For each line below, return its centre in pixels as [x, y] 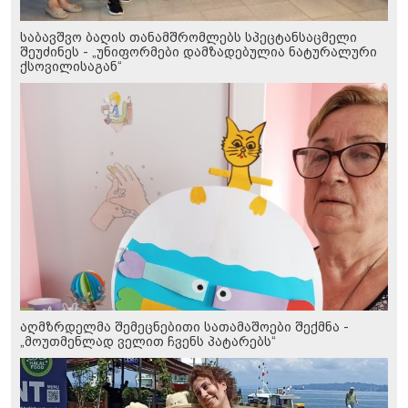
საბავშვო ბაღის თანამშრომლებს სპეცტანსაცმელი [189, 38]
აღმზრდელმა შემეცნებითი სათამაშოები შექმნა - [184, 327]
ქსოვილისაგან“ [71, 67]
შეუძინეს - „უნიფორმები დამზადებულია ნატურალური [199, 52]
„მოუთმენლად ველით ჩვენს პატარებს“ [148, 342]
